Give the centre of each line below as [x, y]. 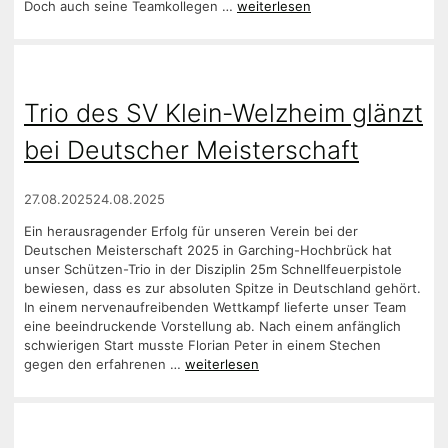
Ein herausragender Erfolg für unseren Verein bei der [191, 230]
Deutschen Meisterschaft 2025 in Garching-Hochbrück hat [208, 249]
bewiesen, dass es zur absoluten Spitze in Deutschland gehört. [222, 287]
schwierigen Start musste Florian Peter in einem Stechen [202, 344]
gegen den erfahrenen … [104, 363]
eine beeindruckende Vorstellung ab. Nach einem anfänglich [212, 325]
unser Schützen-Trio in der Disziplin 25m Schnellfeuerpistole [213, 268]
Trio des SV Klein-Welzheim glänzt [223, 112]
